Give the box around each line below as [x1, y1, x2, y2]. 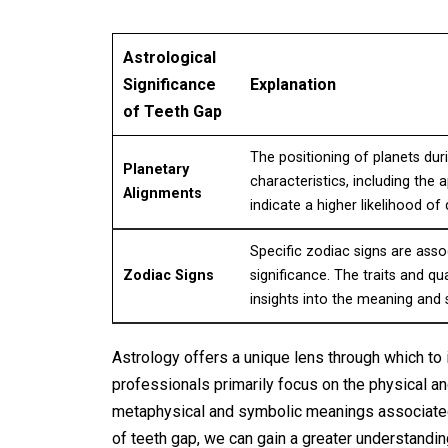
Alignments [123, 185, 202, 202]
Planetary [123, 161, 189, 178]
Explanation [250, 75, 336, 94]
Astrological [123, 48, 216, 67]
